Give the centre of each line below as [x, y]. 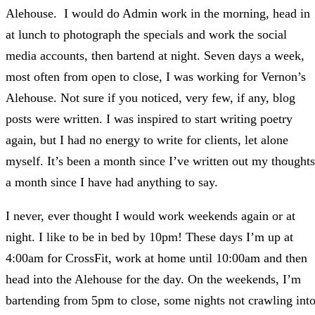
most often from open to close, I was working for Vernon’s [156, 77]
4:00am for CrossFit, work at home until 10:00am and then [156, 258]
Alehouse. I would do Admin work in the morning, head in [158, 14]
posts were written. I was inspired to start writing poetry [149, 119]
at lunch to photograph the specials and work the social [146, 35]
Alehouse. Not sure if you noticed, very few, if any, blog [150, 98]
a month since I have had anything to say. [112, 182]
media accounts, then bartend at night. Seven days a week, [155, 56]
